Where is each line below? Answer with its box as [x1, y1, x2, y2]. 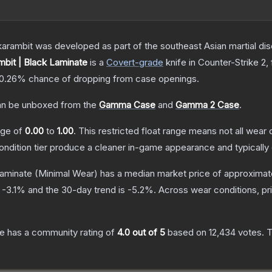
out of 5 [130, 226, 165, 239]
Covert [106, 56, 135, 69]
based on [165, 226, 209, 239]
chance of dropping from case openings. [26, 73, 199, 85]
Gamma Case [99, 99, 155, 111]
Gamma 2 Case [175, 99, 239, 111]
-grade [135, 56, 163, 69]
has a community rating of [5, 226, 117, 239]
